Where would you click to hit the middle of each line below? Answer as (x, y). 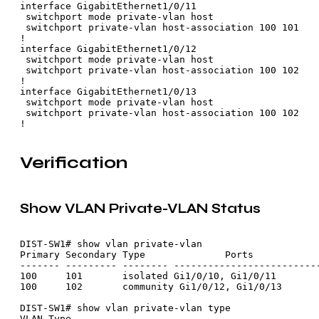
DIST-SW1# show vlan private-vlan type (125, 308)
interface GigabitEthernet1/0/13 (108, 92)
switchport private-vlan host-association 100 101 (159, 28)
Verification (74, 163)
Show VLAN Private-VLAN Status (140, 208)
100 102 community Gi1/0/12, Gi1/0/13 (151, 287)
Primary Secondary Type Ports (137, 255)
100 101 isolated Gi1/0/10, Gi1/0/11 (148, 276)
